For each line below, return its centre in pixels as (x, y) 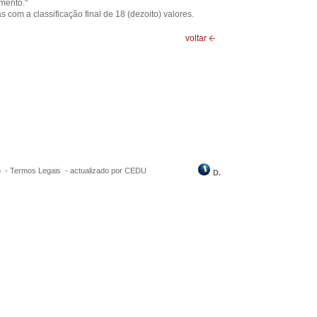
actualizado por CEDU (108, 171)
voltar (197, 38)
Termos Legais (35, 171)
